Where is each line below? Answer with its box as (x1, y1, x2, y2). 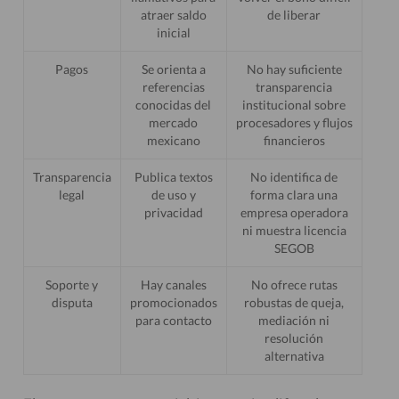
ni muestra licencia (241, 223, 346, 238)
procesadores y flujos (235, 115, 353, 130)
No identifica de (250, 169, 338, 184)
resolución (265, 330, 324, 346)
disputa (51, 295, 93, 310)
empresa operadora (240, 205, 348, 220)
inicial (156, 25, 191, 40)
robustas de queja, (244, 295, 345, 310)
